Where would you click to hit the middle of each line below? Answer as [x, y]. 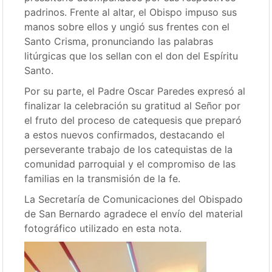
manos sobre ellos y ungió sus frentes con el [127, 26]
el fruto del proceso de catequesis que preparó [133, 120]
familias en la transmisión [84, 178]
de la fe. [162, 178]
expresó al [222, 91]
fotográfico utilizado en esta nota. [103, 228]
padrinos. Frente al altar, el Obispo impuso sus [131, 12]
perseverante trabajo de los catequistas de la [129, 149]
